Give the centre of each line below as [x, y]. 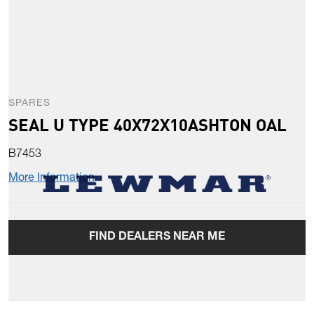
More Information [52, 179]
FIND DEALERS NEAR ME [157, 238]
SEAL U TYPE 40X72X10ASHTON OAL [148, 125]
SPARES [29, 104]
